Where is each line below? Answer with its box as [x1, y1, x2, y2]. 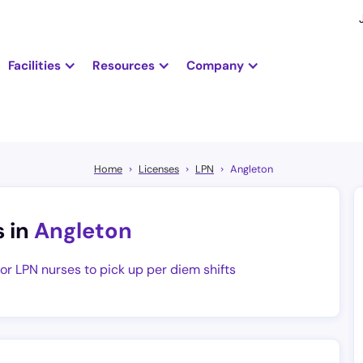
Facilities [7, 57, 61, 74]
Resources [92, 57, 155, 74]
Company [186, 57, 244, 74]
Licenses [139, 162, 179, 177]
